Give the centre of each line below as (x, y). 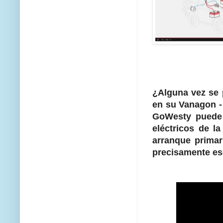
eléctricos (173, 129)
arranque (171, 141)
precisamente (181, 153)
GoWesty (172, 117)
